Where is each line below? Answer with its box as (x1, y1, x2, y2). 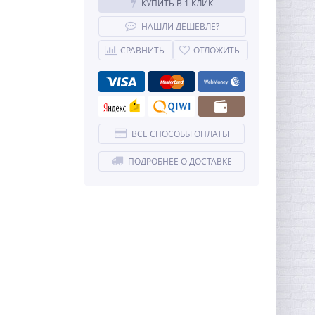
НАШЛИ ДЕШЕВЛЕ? (141, 20, 219, 32)
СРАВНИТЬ (120, 44, 165, 56)
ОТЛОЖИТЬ (193, 44, 240, 56)
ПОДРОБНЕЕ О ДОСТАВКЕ (127, 155, 232, 167)
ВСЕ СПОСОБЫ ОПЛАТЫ (131, 128, 229, 140)
